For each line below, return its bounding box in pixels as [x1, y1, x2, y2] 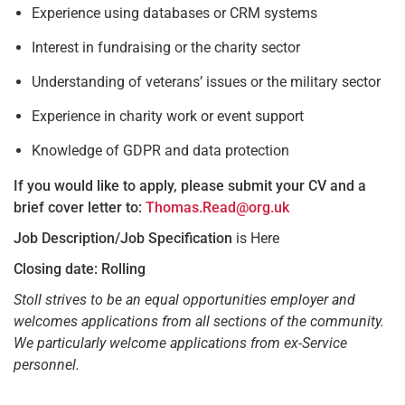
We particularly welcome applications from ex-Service [14, 334, 347, 352]
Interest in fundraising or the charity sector [32, 38, 300, 56]
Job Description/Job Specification [14, 229, 232, 247]
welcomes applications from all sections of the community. [14, 312, 384, 330]
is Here [232, 229, 279, 247]
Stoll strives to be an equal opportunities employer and [14, 290, 355, 308]
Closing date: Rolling [14, 259, 146, 278]
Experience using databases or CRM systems [32, 4, 317, 22]
